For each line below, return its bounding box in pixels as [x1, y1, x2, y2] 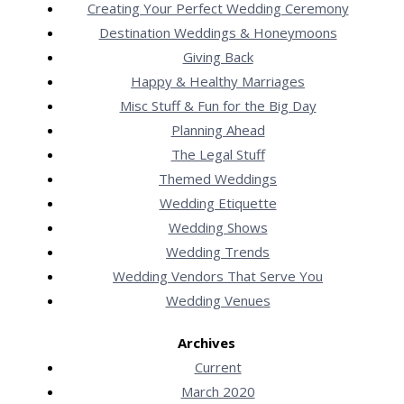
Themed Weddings [159, 170, 277, 188]
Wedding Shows [168, 218, 268, 237]
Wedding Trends [166, 243, 270, 262]
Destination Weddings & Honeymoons [98, 23, 337, 42]
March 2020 [180, 382, 255, 401]
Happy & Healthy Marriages [131, 72, 305, 91]
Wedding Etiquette [159, 194, 277, 213]
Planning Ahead [170, 121, 265, 140]
